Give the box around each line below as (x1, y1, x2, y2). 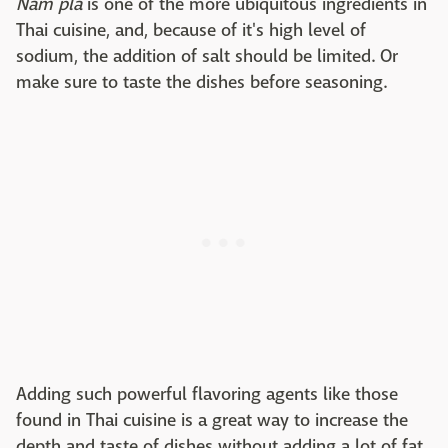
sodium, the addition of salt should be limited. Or (16, 44, 398, 68)
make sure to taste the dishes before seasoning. (16, 70, 387, 94)
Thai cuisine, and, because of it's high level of (16, 18, 366, 42)
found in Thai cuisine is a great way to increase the (16, 408, 408, 432)
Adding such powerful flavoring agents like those (16, 382, 398, 406)
